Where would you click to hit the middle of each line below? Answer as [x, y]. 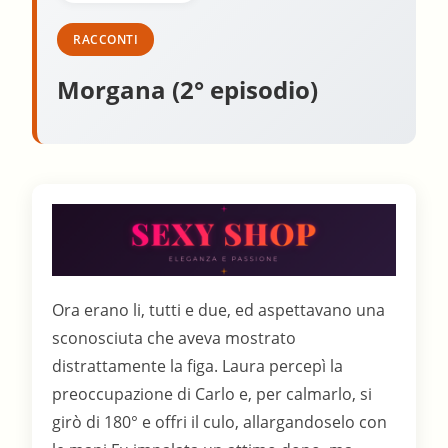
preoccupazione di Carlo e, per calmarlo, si [212, 394]
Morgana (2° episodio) [188, 89]
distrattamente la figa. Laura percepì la [198, 366]
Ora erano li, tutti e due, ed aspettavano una [219, 310]
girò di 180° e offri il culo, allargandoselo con [220, 422]
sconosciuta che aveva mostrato [174, 338]
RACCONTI [106, 39]
